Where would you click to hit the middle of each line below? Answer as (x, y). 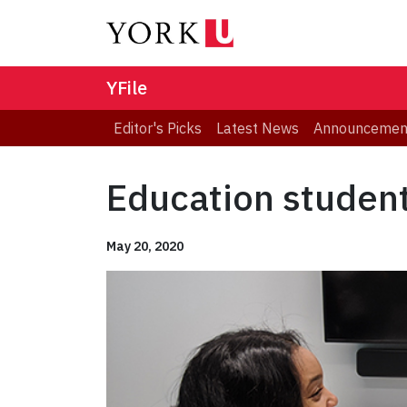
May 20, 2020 (145, 247)
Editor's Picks (158, 129)
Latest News (258, 129)
